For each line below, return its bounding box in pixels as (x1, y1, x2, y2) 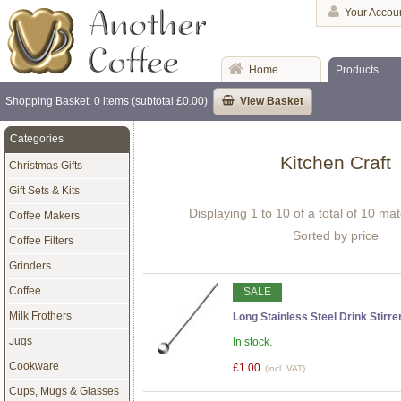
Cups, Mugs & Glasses (8, 384, 119, 397)
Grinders (8, 259, 51, 272)
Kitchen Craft (280, 152, 391, 174)
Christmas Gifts (8, 158, 82, 172)
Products (336, 64, 379, 76)
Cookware (8, 359, 59, 372)
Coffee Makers (8, 209, 80, 222)
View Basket (240, 94, 303, 107)
